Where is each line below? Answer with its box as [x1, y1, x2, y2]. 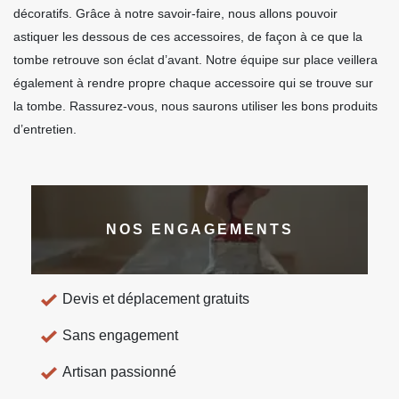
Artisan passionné [62, 364, 176, 380]
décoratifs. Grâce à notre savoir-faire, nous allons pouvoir [13, 6, 338, 21]
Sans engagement [62, 328, 178, 344]
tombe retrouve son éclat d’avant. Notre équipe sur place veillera [13, 53, 378, 68]
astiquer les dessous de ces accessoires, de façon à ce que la [13, 29, 362, 45]
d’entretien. [13, 122, 77, 137]
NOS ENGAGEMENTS [105, 222, 294, 238]
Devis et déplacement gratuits [62, 291, 249, 307]
